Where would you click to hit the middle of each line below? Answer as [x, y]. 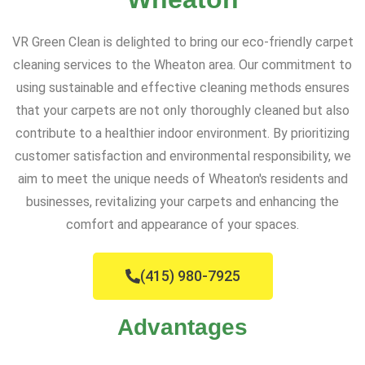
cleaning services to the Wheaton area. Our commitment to [182, 65]
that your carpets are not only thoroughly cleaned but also [182, 111]
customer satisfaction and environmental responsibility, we [182, 156]
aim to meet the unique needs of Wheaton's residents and [182, 179]
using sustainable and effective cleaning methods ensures [182, 88]
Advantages [182, 328]
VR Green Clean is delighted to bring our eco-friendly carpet [182, 42]
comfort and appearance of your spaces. [182, 225]
